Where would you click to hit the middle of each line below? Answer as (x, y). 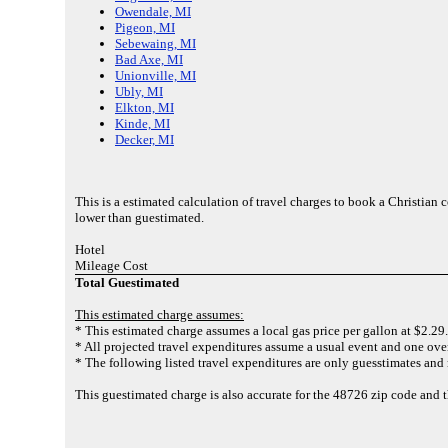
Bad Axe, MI (149, 60)
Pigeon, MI (145, 28)
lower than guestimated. (139, 217)
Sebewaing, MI (155, 44)
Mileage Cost (111, 265)
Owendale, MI (153, 12)
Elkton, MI (144, 108)
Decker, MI (144, 140)
